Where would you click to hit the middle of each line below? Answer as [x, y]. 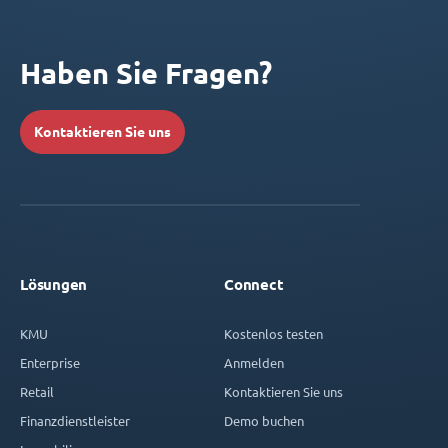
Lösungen [53, 285]
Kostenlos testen [273, 334]
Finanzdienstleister [75, 421]
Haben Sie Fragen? [146, 73]
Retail [37, 392]
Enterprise [50, 363]
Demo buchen [264, 421]
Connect [254, 285]
